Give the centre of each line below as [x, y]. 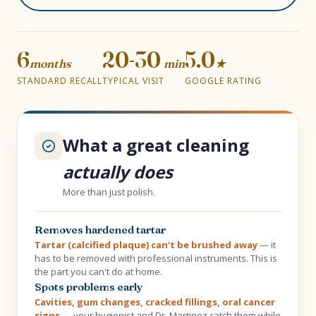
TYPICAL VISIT [133, 81]
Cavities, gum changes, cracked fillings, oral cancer [155, 302]
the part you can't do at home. [98, 272]
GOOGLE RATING [223, 81]
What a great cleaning [156, 145]
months [50, 63]
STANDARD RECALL [60, 81]
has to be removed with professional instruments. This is [156, 258]
